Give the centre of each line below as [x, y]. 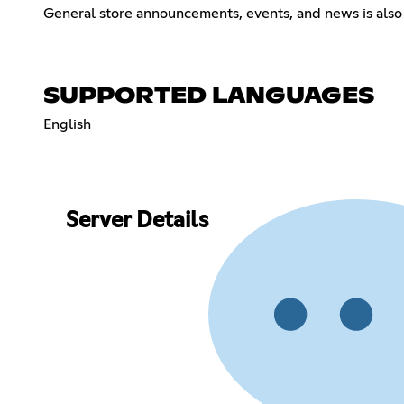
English [67, 124]
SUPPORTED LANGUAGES [209, 96]
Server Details [137, 221]
